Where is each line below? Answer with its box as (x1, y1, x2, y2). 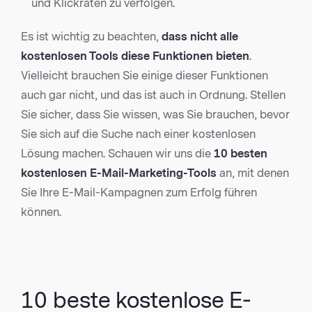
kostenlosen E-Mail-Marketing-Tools (21, 166, 217, 180)
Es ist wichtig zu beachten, (21, 30, 162, 44)
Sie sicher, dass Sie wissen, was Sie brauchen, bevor (21, 108, 290, 122)
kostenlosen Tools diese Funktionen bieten (21, 49, 249, 63)
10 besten (214, 147, 267, 161)
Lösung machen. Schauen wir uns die (21, 147, 214, 161)
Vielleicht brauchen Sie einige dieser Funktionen (21, 69, 268, 83)
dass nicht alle (162, 30, 238, 44)
